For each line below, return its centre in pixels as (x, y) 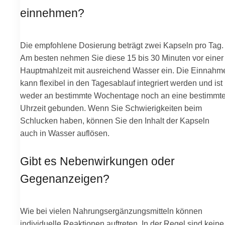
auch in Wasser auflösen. (65, 133)
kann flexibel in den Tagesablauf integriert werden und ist (121, 83)
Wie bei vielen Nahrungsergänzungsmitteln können (111, 211)
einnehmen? (52, 14)
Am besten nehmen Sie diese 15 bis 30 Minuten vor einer (122, 58)
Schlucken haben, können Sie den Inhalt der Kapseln (115, 121)
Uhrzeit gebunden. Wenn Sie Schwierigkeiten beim (111, 108)
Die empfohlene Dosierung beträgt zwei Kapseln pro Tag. (122, 45)
